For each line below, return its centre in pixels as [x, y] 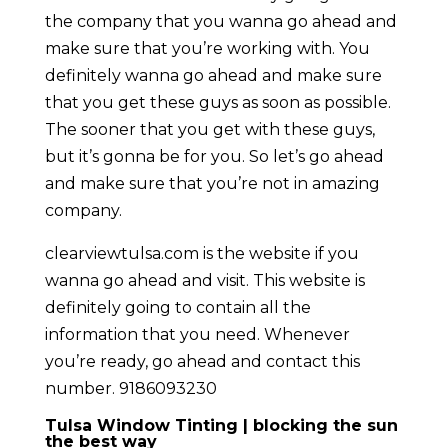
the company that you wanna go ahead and [220, 22]
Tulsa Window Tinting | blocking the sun [221, 426]
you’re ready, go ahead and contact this [202, 362]
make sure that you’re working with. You [207, 49]
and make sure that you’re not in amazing [212, 184]
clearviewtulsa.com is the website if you [201, 254]
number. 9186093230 [130, 389]
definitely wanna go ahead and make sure [213, 76]
